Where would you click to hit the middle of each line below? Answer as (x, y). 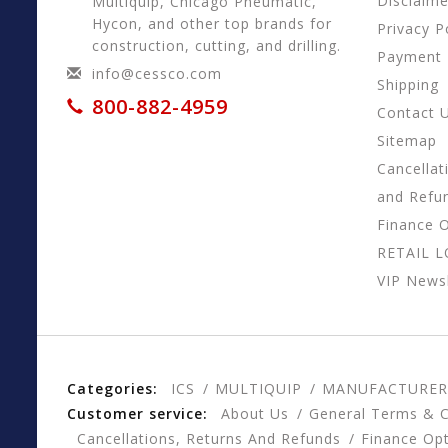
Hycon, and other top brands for (212, 24)
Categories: (112, 389)
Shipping (408, 85)
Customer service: (137, 414)
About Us (255, 414)
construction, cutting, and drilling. (216, 46)
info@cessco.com (157, 74)
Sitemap (407, 141)
